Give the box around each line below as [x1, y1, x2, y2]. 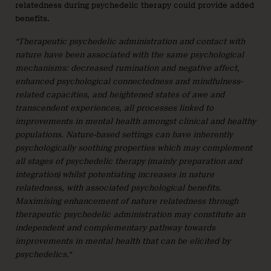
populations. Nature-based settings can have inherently [15, 129, 233, 139]
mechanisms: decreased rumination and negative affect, [15, 63, 240, 73]
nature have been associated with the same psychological [15, 50, 244, 59]
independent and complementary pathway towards [15, 223, 215, 232]
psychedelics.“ [15, 249, 71, 259]
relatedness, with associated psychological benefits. [15, 183, 221, 192]
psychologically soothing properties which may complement [15, 143, 252, 152]
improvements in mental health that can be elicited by [15, 236, 230, 246]
